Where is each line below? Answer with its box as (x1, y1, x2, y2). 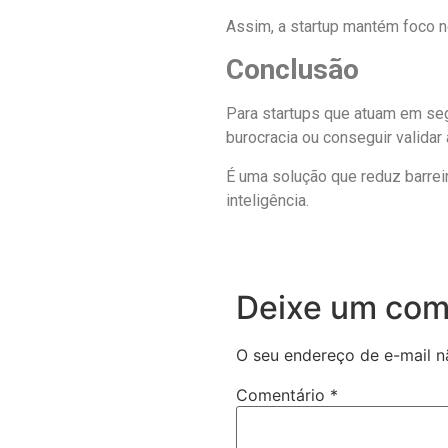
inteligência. (226, 190, 309, 210)
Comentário (236, 385, 330, 406)
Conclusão (226, 53, 359, 87)
